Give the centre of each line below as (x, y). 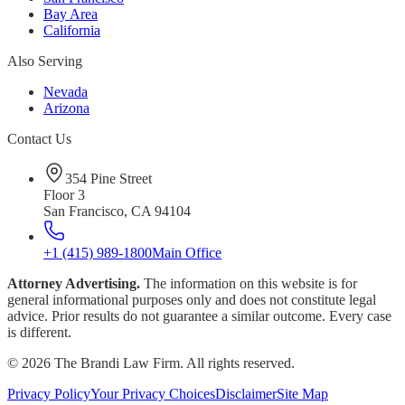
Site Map (302, 394)
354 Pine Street (108, 179)
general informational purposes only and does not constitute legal (192, 300)
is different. (39, 333)
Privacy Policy (49, 394)
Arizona (66, 108)
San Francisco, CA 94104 (117, 212)
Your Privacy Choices (153, 394)
